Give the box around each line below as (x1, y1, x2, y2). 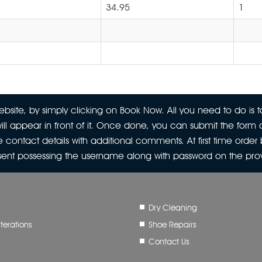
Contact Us (149, 237, 189, 246)
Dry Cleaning (149, 203, 197, 212)
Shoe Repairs (149, 220, 196, 229)
